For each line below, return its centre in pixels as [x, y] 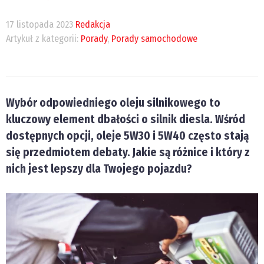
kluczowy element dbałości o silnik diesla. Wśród [126, 119]
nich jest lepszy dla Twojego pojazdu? [99, 169]
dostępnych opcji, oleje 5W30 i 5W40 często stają [127, 136]
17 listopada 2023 [39, 24]
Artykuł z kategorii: [43, 39]
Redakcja [93, 24]
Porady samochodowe [154, 39]
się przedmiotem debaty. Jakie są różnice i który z [128, 152]
